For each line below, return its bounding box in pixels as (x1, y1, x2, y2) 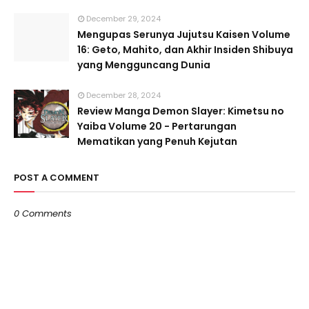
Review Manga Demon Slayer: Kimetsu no (77, 104, 284, 118)
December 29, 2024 (86, 13, 161, 24)
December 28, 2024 (86, 90, 161, 101)
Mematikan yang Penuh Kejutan (77, 134, 237, 148)
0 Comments (14, 207, 72, 220)
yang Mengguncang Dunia (77, 58, 210, 72)
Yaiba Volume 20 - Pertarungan (77, 119, 237, 133)
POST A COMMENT (14, 171, 99, 184)
